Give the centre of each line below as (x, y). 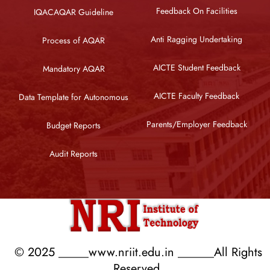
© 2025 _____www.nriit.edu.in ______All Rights (138, 252)
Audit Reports (74, 154)
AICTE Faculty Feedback (196, 96)
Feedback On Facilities (196, 11)
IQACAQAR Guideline (74, 12)
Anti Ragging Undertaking (196, 39)
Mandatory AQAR (74, 69)
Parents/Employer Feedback (196, 124)
